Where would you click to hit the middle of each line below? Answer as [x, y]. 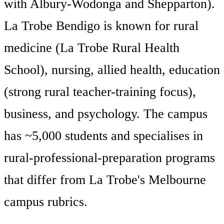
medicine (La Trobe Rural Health [92, 48]
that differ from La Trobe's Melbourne [105, 180]
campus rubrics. [46, 202]
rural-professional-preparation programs [109, 158]
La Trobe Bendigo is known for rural [101, 26]
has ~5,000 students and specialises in [103, 136]
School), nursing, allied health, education [112, 70]
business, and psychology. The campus [106, 114]
